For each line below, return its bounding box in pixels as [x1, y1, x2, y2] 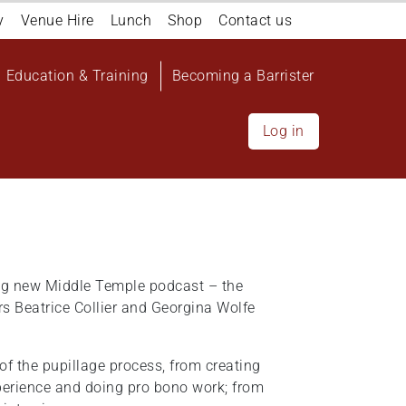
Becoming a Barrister [171, 67, 314, 84]
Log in [262, 122, 304, 140]
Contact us [218, 12, 292, 29]
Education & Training [5, 67, 149, 84]
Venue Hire [20, 12, 94, 29]
